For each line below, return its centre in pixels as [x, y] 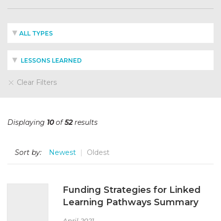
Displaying [27, 122]
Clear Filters [36, 82]
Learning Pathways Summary [130, 202]
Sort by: [28, 152]
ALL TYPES [36, 33]
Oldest [98, 152]
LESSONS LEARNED [51, 60]
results [85, 122]
